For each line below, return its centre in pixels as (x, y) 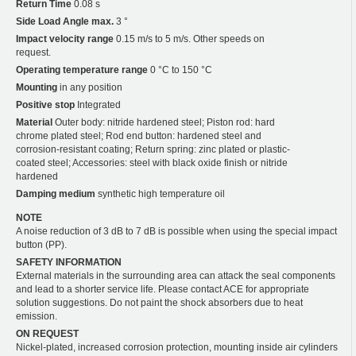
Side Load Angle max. (65, 21)
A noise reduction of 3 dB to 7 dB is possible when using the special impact (176, 231)
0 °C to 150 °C (180, 70)
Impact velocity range (65, 39)
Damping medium (56, 193)
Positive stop (45, 104)
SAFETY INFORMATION (69, 262)
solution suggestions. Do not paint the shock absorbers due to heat (159, 302)
